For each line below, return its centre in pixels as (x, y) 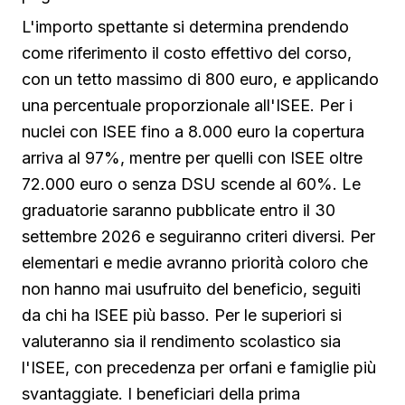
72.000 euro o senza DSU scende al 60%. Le (191, 184)
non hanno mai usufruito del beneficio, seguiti (191, 289)
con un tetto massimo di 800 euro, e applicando (200, 80)
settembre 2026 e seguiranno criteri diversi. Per (198, 237)
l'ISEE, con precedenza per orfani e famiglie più (199, 368)
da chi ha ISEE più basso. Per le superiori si (182, 316)
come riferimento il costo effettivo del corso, (187, 53)
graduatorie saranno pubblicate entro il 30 (179, 211)
